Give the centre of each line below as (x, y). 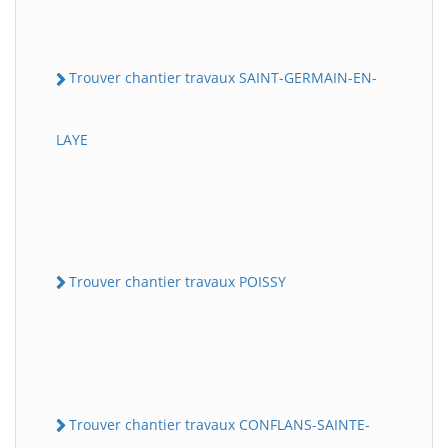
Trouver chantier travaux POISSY (177, 281)
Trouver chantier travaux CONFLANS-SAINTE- (219, 424)
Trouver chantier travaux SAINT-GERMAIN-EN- (223, 78)
